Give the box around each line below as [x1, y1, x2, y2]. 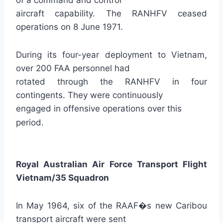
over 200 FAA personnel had [16, 63, 130, 73]
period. [16, 117, 44, 127]
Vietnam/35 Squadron [16, 173, 109, 183]
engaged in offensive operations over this [16, 104, 182, 113]
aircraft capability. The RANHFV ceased [16, 8, 207, 18]
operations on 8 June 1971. [16, 22, 123, 32]
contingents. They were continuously [16, 90, 163, 100]
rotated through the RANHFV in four [16, 77, 207, 87]
